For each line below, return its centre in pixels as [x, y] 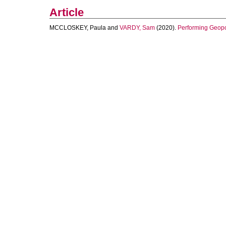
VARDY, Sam [137, 28]
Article [67, 12]
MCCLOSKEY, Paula [78, 28]
